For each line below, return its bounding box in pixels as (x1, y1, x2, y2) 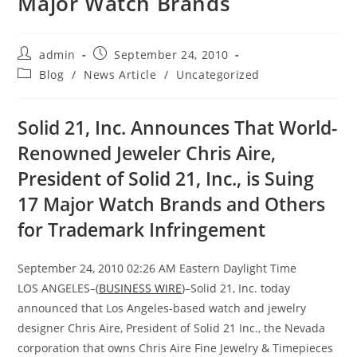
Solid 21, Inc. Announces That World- (18, 115, 338, 140)
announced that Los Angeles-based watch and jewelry (18, 300, 307, 316)
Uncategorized (176, 67, 261, 82)
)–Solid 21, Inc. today (182, 280, 291, 296)
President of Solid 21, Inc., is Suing (18, 166, 315, 191)
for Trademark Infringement (18, 217, 266, 242)
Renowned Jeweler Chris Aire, (18, 140, 277, 166)
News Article (84, 67, 157, 82)
